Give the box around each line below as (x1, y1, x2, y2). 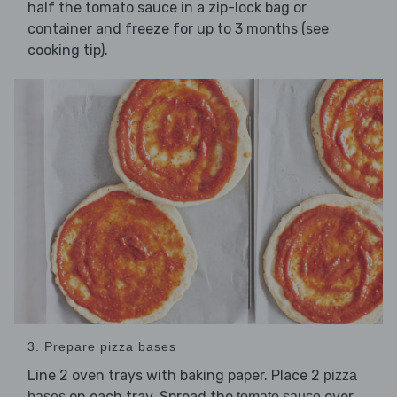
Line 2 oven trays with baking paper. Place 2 (27, 367, 323, 385)
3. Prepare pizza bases (27, 339, 176, 354)
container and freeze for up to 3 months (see (27, 20, 329, 38)
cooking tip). (27, 42, 108, 59)
